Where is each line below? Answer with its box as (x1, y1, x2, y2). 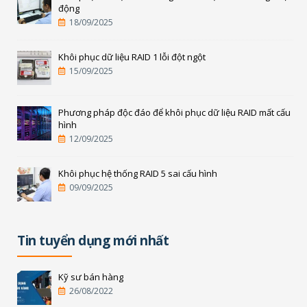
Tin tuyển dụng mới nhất (17, 232, 169, 249)
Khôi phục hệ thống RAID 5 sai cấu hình (58, 167, 217, 180)
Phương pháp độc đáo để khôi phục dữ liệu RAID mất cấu (58, 106, 291, 119)
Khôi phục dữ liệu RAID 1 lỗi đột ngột (58, 51, 206, 64)
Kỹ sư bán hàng (58, 271, 123, 284)
